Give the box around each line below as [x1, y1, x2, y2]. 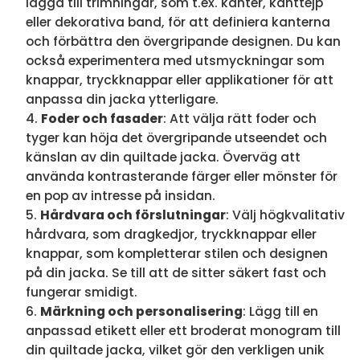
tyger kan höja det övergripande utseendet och [25, 129, 327, 147]
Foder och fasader [40, 110, 163, 128]
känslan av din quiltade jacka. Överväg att [25, 149, 301, 166]
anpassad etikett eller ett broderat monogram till [25, 322, 341, 340]
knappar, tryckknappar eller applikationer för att [25, 72, 333, 89]
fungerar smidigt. [25, 284, 137, 301]
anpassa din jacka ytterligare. [25, 91, 219, 108]
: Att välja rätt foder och [162, 110, 317, 128]
